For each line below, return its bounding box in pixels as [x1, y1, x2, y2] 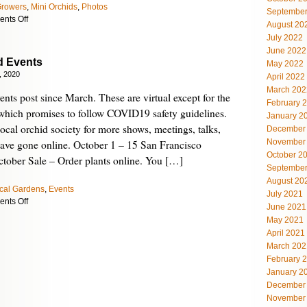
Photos [82, 1, 108, 12]
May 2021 [267, 215, 304, 225]
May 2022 [267, 59, 304, 69]
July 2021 [267, 189, 303, 199]
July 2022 [267, 33, 303, 42]
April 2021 [267, 228, 305, 238]
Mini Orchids [31, 1, 77, 12]
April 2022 [267, 72, 305, 82]
